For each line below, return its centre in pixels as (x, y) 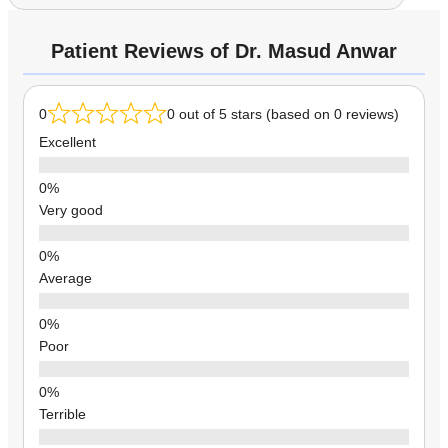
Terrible (62, 413)
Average (65, 277)
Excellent (67, 141)
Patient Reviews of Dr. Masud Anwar (224, 50)
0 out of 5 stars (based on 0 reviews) (283, 113)
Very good (71, 209)
